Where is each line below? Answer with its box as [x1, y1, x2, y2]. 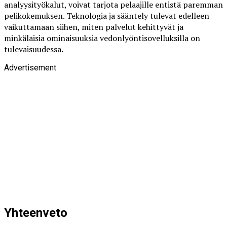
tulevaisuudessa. [4, 43, 63, 55]
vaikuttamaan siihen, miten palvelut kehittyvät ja [4, 21, 183, 32]
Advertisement [4, 62, 56, 72]
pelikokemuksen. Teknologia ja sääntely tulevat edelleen [4, 10, 209, 21]
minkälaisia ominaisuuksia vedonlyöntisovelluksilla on [4, 32, 200, 44]
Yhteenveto [4, 206, 67, 220]
